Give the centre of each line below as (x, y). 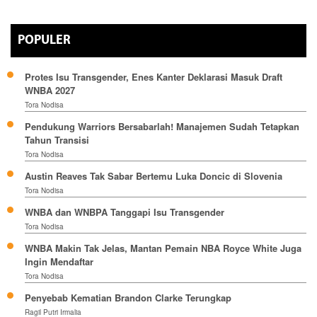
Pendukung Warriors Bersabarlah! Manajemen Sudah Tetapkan (162, 127)
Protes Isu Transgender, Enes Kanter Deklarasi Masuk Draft (154, 77)
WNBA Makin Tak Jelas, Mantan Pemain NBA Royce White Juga (163, 248)
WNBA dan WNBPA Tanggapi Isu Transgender (125, 212)
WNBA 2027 (50, 91)
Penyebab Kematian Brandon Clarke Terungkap (128, 298)
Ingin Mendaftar (59, 262)
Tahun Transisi (57, 140)
